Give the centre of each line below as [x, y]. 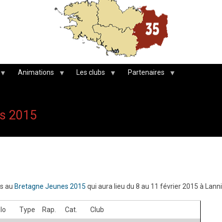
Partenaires [146, 73]
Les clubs [91, 73]
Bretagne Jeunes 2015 [50, 186]
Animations [36, 73]
